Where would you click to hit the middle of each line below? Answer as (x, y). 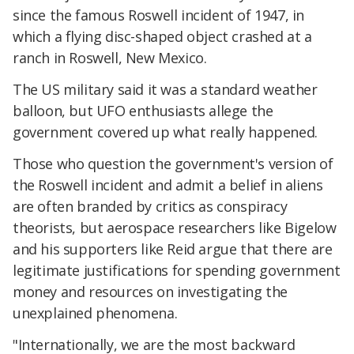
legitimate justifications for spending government (177, 271)
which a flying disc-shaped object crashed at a (162, 37)
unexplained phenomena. (95, 313)
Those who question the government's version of (173, 164)
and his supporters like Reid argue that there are (173, 249)
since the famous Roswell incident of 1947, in (159, 15)
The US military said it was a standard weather (165, 90)
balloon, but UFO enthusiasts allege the (143, 111)
